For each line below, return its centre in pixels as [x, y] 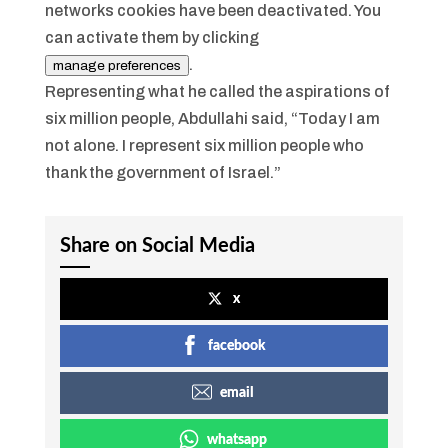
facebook [237, 345]
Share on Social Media [157, 245]
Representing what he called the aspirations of [217, 91]
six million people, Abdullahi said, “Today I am [212, 118]
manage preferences [116, 65]
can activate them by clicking [153, 37]
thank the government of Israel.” [162, 172]
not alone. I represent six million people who [204, 145]
